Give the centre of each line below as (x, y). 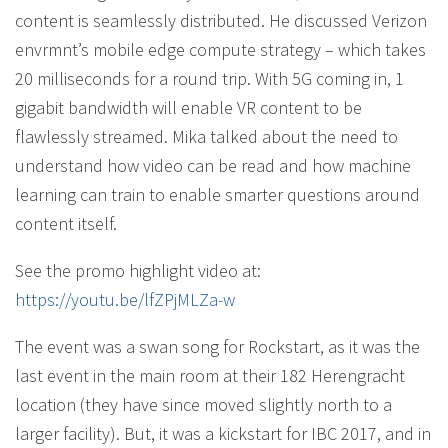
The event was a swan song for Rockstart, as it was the (217, 346)
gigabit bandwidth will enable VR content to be (188, 107)
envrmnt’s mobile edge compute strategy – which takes (220, 49)
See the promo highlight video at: (138, 270)
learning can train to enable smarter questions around (217, 194)
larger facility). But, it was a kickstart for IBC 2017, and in (223, 433)
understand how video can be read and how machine (213, 165)
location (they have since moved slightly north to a (203, 404)
